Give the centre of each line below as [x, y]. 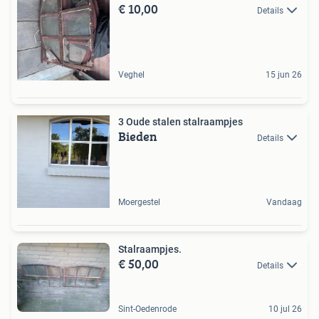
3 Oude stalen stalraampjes [181, 121]
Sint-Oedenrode [147, 309]
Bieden [138, 136]
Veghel [131, 74]
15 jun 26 [284, 74]
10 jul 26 [285, 309]
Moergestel [139, 202]
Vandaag [284, 202]
